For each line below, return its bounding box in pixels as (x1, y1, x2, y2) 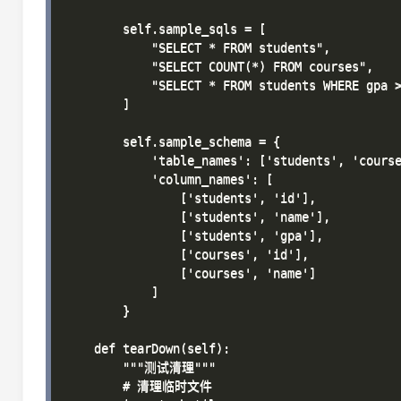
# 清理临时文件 (65, 379, 212, 393)
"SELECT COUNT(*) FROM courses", (65, 59, 373, 73)
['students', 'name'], (65, 209, 330, 224)
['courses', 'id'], (65, 247, 309, 261)
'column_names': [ (65, 172, 273, 186)
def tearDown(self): (65, 341, 230, 355)
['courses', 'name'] (65, 266, 316, 280)
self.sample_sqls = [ (65, 21, 266, 36)
